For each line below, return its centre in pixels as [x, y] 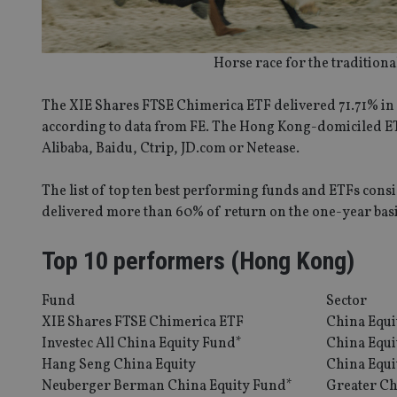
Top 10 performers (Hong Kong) [198, 261]
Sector [346, 301]
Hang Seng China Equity [119, 365]
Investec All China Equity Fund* [142, 343]
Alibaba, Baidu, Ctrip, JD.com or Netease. [171, 148]
